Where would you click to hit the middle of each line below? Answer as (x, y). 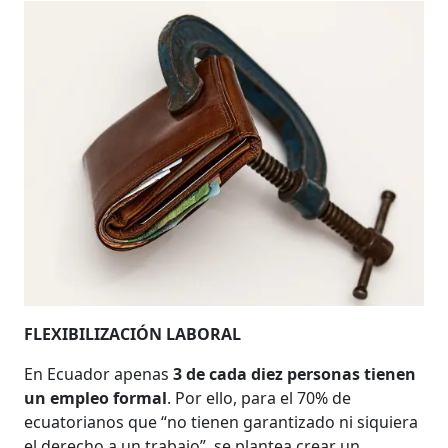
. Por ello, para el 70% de (259, 397)
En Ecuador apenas (99, 373)
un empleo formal (96, 397)
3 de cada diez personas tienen (295, 373)
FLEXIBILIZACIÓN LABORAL (133, 333)
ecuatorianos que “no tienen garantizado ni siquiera (221, 421)
